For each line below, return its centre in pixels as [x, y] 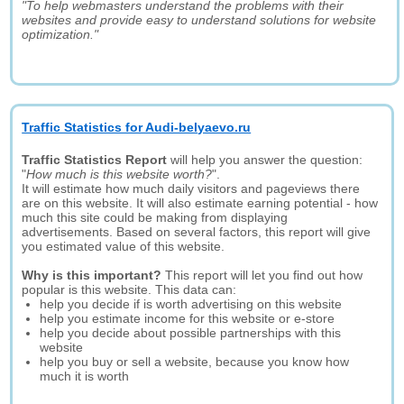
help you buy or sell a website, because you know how [195, 362]
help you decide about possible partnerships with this [191, 333]
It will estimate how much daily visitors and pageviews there [191, 188]
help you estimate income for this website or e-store [188, 318]
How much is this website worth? [119, 174]
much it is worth [85, 376]
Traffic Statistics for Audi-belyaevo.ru [137, 127]
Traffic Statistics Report [95, 160]
